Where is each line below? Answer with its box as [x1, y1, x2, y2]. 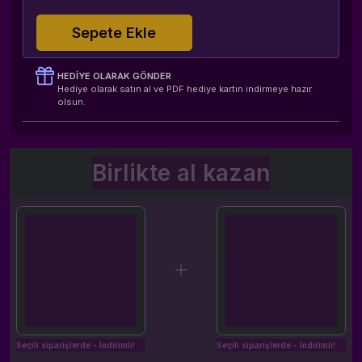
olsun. [57, 96, 86, 108]
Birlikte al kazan [91, 159, 271, 187]
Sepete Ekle [72, 24, 157, 42]
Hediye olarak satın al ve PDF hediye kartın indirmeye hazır [57, 83, 312, 95]
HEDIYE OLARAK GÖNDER [57, 70, 171, 82]
